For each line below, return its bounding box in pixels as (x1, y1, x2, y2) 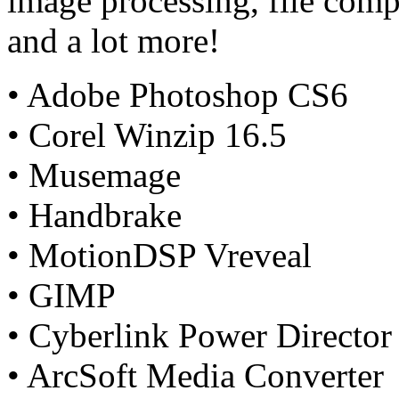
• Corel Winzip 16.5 (7, 116, 287, 155)
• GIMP (7, 276, 116, 315)
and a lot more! (7, 21, 220, 61)
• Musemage (7, 156, 181, 195)
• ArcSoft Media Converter (7, 356, 384, 395)
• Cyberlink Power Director (7, 316, 392, 355)
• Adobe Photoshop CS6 (7, 76, 348, 115)
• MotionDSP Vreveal (7, 236, 312, 275)
